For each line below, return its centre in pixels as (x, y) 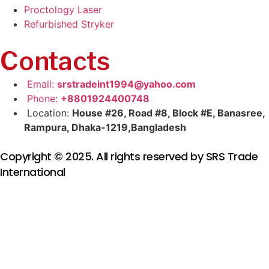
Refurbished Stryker (69, 24)
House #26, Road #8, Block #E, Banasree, (168, 113)
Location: (50, 113)
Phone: (44, 98)
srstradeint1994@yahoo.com (126, 84)
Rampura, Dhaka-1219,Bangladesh (105, 127)
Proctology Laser (63, 9)
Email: (42, 84)
